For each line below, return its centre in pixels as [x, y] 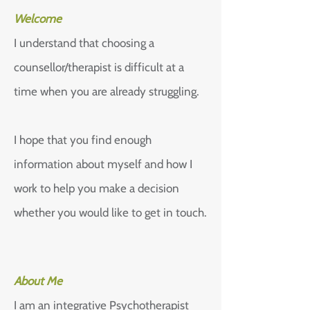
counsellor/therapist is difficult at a [99, 67]
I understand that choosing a [84, 43]
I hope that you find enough [83, 140]
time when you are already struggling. [107, 91]
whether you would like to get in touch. [110, 212]
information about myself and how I [103, 164]
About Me [38, 281]
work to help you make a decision [97, 188]
